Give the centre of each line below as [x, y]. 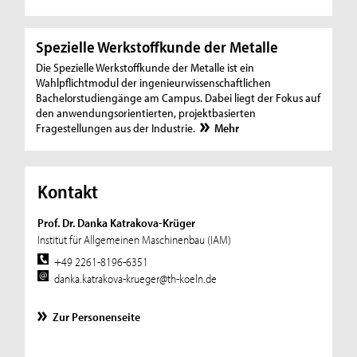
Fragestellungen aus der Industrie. [117, 127]
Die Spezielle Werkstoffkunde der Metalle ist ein [145, 67]
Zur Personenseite [97, 316]
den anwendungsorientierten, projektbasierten [146, 112]
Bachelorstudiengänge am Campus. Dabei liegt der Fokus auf [178, 97]
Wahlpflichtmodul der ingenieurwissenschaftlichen [154, 82]
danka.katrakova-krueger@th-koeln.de [136, 279]
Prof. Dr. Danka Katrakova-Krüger [116, 223]
